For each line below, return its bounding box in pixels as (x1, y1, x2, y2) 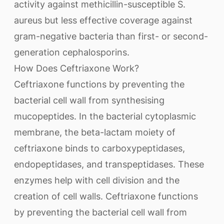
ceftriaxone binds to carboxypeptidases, (14, 143, 185, 153)
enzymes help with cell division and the (14, 175, 179, 185)
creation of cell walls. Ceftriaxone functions (14, 191, 198, 201)
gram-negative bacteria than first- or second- (14, 31, 208, 41)
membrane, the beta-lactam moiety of (14, 127, 175, 137)
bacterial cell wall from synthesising (14, 95, 164, 105)
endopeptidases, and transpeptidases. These (14, 159, 204, 169)
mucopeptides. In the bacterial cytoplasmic (14, 111, 196, 121)
